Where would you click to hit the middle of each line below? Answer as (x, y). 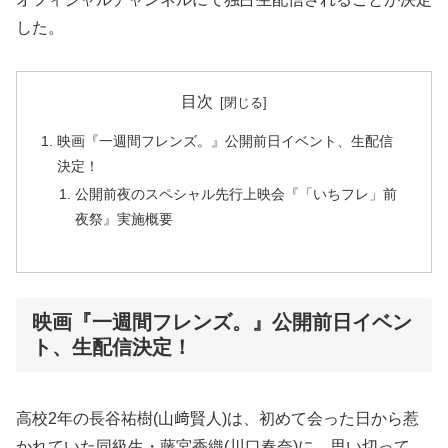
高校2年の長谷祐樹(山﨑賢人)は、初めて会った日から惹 (217, 418)
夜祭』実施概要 (123, 218)
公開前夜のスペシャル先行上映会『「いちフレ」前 (235, 193)
